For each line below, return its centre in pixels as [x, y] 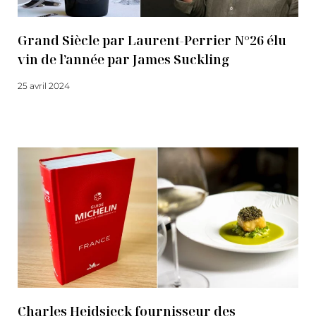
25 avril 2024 [44, 86]
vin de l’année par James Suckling [123, 59]
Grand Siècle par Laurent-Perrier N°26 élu [152, 40]
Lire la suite [41, 112]
